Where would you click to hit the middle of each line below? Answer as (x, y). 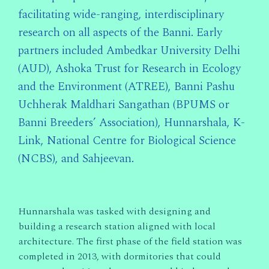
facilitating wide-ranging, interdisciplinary (121, 14)
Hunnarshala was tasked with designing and (115, 211)
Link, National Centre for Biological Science (127, 141)
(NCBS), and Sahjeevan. (76, 159)
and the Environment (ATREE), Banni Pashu (126, 86)
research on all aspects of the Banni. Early (120, 32)
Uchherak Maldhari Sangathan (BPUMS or (124, 104)
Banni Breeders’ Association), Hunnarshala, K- (131, 122)
